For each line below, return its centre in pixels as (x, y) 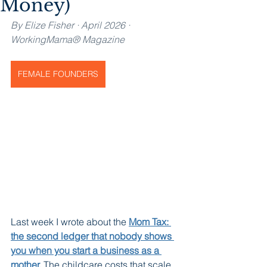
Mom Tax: (150, 222)
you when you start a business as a (86, 251)
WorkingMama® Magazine (68, 39)
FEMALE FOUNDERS (58, 74)
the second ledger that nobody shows (92, 236)
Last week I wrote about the (70, 222)
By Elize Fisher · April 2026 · (72, 25)
